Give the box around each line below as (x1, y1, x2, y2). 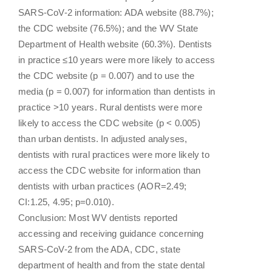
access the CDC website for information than (18, 165, 201, 175)
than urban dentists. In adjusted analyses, (18, 133, 188, 144)
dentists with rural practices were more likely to (18, 149, 209, 160)
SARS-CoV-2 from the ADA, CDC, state (18, 243, 180, 254)
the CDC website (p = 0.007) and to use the (18, 70, 195, 81)
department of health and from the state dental (18, 259, 205, 270)
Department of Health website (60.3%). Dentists (18, 38, 212, 49)
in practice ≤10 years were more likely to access (18, 54, 216, 65)
